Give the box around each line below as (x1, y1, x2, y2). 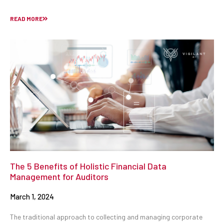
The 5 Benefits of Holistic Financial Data (10, 160, 166, 171)
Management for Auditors (10, 170, 108, 182)
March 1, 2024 (10, 191, 54, 201)
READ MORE (10, 15, 42, 22)
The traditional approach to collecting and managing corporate (10, 212, 202, 221)
